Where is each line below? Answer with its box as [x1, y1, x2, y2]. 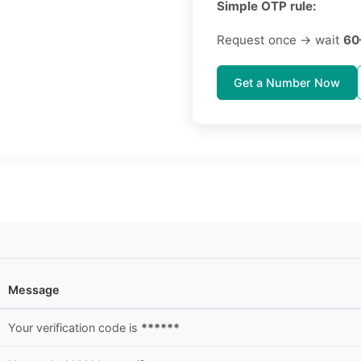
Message [8, 283, 60, 297]
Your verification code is [8, 321, 141, 335]
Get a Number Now [234, 76, 340, 90]
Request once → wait [217, 32, 343, 48]
